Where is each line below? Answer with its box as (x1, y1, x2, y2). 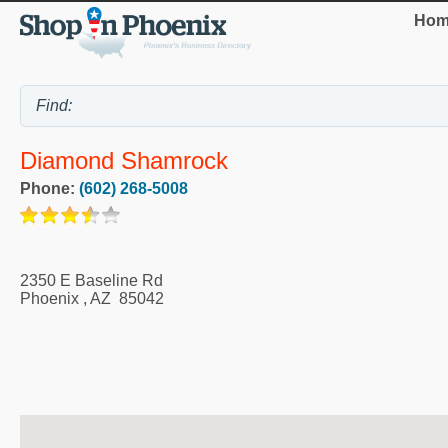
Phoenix (20, 290, 79, 308)
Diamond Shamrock (20, 147, 228, 175)
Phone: (20, 180, 79, 198)
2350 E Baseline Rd (20, 272, 163, 290)
